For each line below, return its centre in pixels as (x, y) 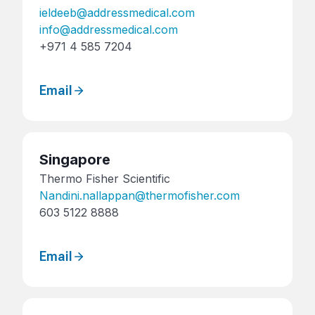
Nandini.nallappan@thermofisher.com (140, 195)
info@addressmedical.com (109, 29)
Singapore (75, 159)
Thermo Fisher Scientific (105, 178)
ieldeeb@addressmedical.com (117, 12)
